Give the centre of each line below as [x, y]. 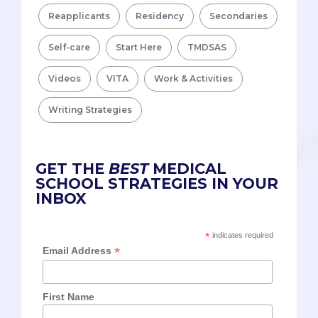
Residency [160, 16]
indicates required [241, 235]
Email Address [79, 251]
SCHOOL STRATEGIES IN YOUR [157, 184]
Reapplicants [79, 16]
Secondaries [238, 16]
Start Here [139, 48]
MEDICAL [187, 169]
